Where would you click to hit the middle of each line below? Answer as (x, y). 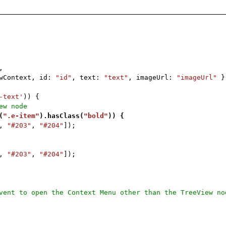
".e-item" (21, 116)
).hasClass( (62, 116)
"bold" (96, 116)
